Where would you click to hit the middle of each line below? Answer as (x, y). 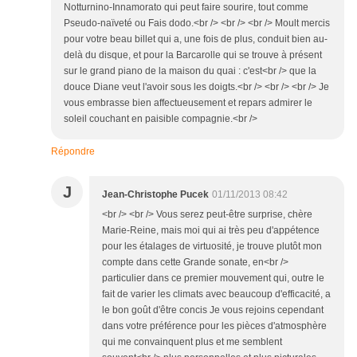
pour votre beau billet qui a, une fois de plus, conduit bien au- (196, 39)
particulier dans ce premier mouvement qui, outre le (213, 279)
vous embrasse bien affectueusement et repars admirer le (188, 103)
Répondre (73, 152)
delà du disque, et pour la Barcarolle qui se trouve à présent (193, 55)
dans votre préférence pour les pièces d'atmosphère (214, 326)
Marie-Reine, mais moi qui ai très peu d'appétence (211, 231)
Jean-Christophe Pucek (155, 195)
